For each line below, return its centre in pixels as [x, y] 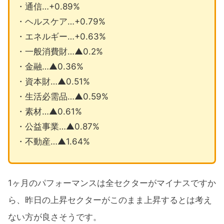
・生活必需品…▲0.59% [62, 97]
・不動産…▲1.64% [53, 142]
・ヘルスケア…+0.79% [61, 22]
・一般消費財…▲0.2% [59, 52]
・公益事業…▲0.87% [58, 127]
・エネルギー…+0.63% [61, 37]
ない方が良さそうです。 [55, 217]
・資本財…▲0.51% [53, 82]
